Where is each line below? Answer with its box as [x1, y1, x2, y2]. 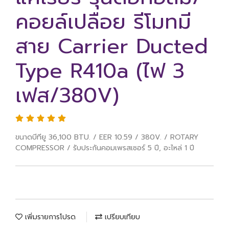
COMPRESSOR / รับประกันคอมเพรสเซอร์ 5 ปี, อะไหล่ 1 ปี [15, 143, 194, 153]
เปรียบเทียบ [102, 212, 140, 222]
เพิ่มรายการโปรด [22, 212, 76, 222]
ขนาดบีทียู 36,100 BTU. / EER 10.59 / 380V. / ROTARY [15, 132, 198, 143]
